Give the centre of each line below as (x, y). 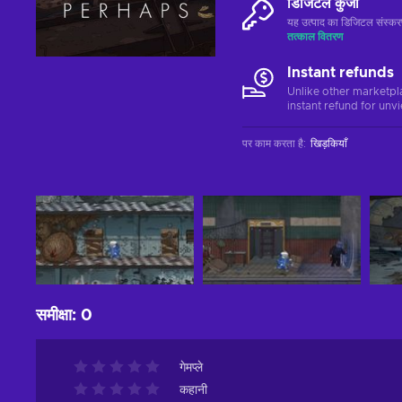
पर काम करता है (273, 144)
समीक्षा (54, 316)
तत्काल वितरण (315, 37)
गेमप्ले (191, 368)
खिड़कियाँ (329, 144)
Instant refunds (341, 73)
